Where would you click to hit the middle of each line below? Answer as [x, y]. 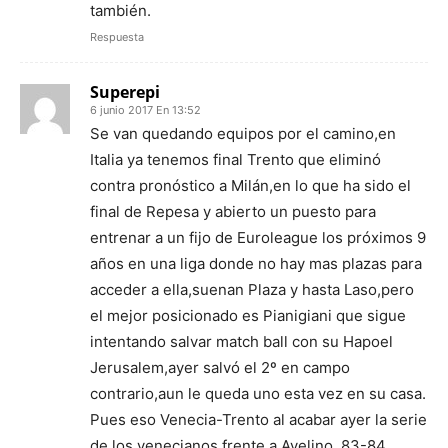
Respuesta [117, 36]
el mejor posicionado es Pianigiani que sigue [248, 315]
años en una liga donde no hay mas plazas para [256, 263]
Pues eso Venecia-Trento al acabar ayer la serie [258, 419]
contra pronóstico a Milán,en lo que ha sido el [250, 185]
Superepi [125, 91]
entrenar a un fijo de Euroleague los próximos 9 [258, 237]
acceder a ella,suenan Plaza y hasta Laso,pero [252, 289]
